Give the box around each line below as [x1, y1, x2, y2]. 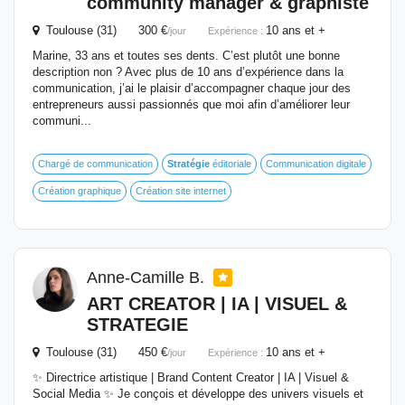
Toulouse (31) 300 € [39, 24, 167, 37]
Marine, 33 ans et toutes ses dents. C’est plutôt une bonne [33, 49, 340, 62]
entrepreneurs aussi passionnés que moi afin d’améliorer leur [33, 98, 350, 111]
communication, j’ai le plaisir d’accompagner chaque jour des [33, 81, 351, 95]
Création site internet [136, 185, 226, 196]
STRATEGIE [87, 315, 188, 334]
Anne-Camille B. [87, 268, 209, 287]
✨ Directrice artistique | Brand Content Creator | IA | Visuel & [33, 371, 349, 384]
